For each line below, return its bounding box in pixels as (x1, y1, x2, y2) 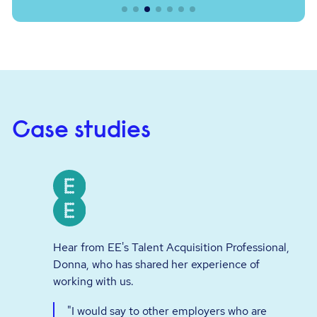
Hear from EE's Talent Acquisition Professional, (53, 239, 290, 255)
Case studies (12, 119, 151, 144)
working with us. (53, 273, 134, 289)
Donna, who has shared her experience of (53, 256, 260, 272)
